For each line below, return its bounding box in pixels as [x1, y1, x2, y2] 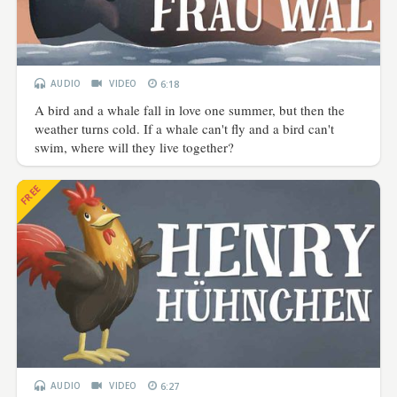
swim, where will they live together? [35, 137, 235, 156]
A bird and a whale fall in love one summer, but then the [35, 100, 346, 119]
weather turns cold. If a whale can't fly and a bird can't [35, 119, 335, 137]
